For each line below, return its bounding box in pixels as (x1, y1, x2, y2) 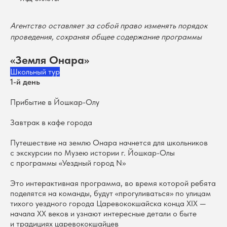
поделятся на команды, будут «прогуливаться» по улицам (10, 188, 211, 198)
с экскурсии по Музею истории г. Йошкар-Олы (10, 148, 175, 158)
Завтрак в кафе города (10, 118, 92, 127)
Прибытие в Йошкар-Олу (10, 97, 99, 107)
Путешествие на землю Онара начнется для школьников (10, 138, 208, 147)
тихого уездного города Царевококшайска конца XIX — (10, 199, 206, 208)
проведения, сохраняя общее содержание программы (10, 32, 202, 42)
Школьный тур (10, 67, 60, 77)
